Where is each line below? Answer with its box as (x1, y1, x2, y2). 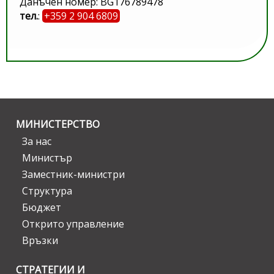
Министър (22, 151, 72, 165)
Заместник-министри (22, 168, 125, 182)
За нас (22, 135, 51, 149)
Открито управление (22, 217, 124, 231)
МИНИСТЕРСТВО (16, 117, 100, 131)
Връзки (22, 234, 58, 248)
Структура (22, 184, 72, 198)
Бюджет (22, 201, 61, 215)
